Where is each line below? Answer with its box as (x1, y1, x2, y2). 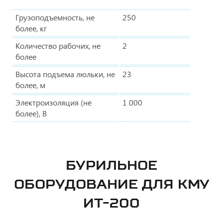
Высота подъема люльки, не (15, 68, 115, 79)
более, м (15, 79, 45, 90)
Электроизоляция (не (15, 97, 92, 108)
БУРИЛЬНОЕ (66, 157, 157, 173)
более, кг (15, 22, 47, 33)
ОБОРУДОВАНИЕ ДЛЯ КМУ (13, 176, 210, 192)
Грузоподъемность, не (15, 11, 95, 22)
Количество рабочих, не (15, 40, 101, 51)
